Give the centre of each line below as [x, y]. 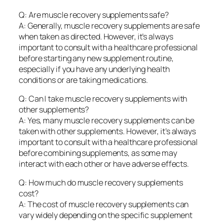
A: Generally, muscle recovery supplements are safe [109, 25]
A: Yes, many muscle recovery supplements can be [107, 120]
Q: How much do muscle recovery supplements [101, 183]
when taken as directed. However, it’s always [96, 36]
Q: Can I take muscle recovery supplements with [103, 98]
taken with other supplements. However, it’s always [107, 131]
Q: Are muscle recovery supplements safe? [94, 15]
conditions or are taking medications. [84, 80]
